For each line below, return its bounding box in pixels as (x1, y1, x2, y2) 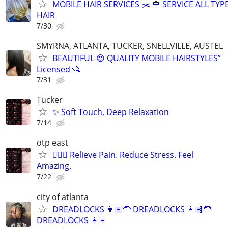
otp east (37, 137, 68, 149)
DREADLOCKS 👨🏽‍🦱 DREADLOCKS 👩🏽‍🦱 (52, 203, 211, 215)
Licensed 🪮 (37, 63, 80, 75)
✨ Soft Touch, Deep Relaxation (52, 106, 169, 118)
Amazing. (37, 160, 71, 172)
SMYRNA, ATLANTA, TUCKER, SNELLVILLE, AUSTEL (37, 40, 223, 51)
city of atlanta (37, 191, 89, 203)
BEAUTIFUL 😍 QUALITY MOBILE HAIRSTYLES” (52, 52, 221, 64)
